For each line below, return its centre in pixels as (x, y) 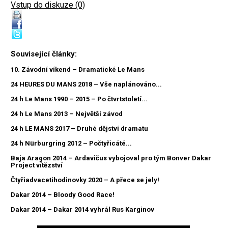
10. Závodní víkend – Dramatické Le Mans (78, 70)
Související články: (44, 54)
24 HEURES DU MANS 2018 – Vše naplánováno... (86, 84)
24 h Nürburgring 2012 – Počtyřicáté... (71, 144)
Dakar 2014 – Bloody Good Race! (63, 195)
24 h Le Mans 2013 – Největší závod (67, 114)
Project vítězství (37, 165)
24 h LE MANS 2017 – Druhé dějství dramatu (79, 129)
